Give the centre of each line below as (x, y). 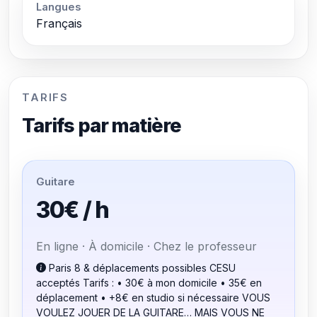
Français (59, 24)
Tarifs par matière (102, 126)
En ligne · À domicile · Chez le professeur (146, 246)
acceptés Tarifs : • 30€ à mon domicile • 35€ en (149, 282)
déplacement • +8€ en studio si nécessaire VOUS (139, 297)
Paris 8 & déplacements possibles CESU (140, 267)
